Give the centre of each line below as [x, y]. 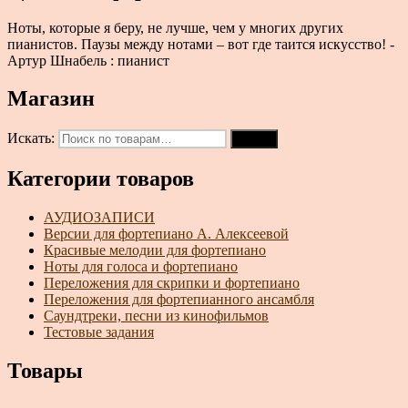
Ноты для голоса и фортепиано [141, 267]
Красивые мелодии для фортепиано [155, 250]
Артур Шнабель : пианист [88, 60]
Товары [45, 371]
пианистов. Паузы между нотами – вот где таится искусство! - [201, 44]
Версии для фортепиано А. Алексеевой [166, 234]
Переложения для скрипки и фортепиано [172, 283]
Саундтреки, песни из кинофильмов [156, 316]
